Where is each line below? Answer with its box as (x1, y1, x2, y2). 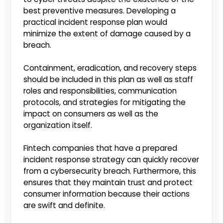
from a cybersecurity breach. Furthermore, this (23, 166, 197, 177)
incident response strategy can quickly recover (23, 154, 200, 165)
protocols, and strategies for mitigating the (23, 97, 186, 108)
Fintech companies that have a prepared (23, 143, 178, 154)
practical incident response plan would (23, 16, 168, 27)
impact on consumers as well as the (23, 109, 159, 119)
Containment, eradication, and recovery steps (23, 63, 197, 73)
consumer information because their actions (23, 189, 190, 200)
